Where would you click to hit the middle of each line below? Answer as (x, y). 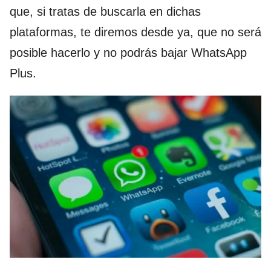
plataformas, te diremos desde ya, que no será (135, 32)
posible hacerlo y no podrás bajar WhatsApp (128, 53)
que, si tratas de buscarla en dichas (105, 11)
